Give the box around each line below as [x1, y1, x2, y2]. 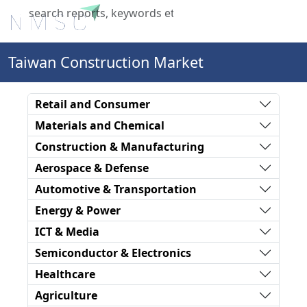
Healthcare [35, 266, 95, 282]
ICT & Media [35, 223, 99, 239]
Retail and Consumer [35, 96, 150, 112]
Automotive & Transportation [35, 181, 197, 197]
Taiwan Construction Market [8, 52, 204, 72]
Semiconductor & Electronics [35, 245, 191, 260]
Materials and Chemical [35, 117, 164, 133]
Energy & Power [35, 202, 121, 218]
